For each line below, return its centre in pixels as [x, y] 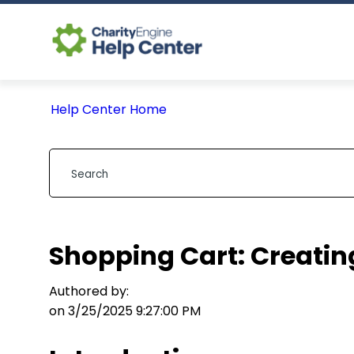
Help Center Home [109, 109]
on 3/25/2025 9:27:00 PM [125, 311]
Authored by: [89, 291]
